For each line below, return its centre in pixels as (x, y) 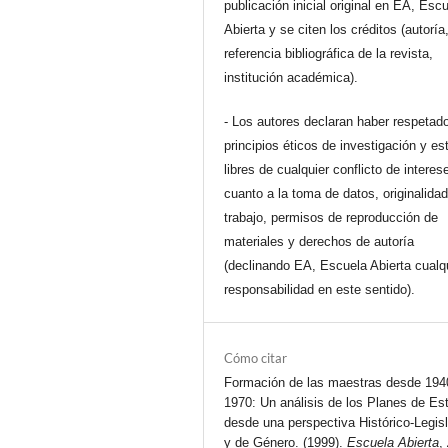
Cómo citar (256, 358)
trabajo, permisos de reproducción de (331, 217)
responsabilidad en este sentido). (320, 289)
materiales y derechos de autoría (319, 241)
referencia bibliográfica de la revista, (329, 53)
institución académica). (291, 77)
